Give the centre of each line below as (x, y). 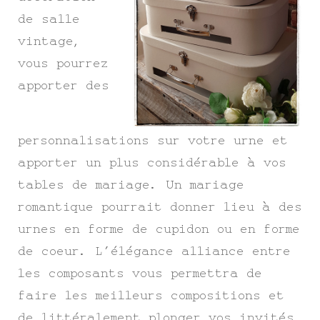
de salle (49, 19)
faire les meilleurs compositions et (151, 295)
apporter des (64, 85)
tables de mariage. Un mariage (131, 185)
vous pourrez (63, 63)
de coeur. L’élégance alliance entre (154, 251)
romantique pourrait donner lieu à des (160, 207)
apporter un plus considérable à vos (152, 162)
